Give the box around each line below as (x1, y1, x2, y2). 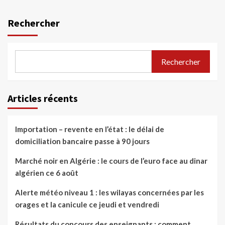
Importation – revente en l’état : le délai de (15, 125, 164, 134)
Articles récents (8, 92, 78, 105)
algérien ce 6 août (15, 168, 78, 178)
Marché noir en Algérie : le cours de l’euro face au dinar (15, 156, 207, 166)
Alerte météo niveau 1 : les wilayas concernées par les (15, 188, 204, 197)
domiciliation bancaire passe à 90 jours (15, 137, 150, 146)
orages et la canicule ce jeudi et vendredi (15, 200, 159, 209)
